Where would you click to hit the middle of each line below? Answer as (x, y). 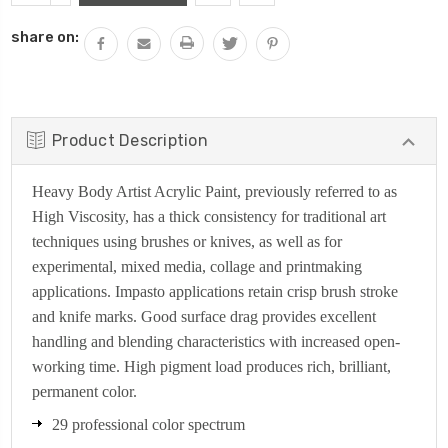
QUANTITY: (87, 15)
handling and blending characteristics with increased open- (216, 341)
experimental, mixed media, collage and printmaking (197, 266)
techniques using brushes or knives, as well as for (187, 241)
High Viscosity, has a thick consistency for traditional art (209, 216)
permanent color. (84, 391)
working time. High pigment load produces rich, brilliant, (211, 366)
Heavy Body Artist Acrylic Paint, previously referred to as (214, 191)
